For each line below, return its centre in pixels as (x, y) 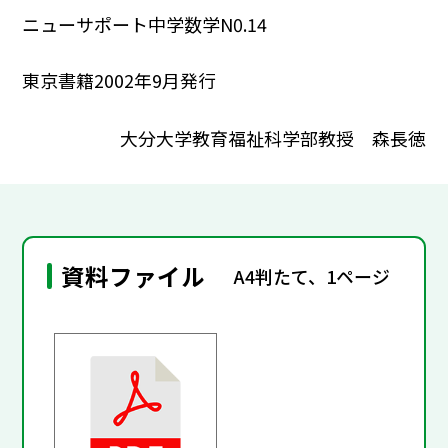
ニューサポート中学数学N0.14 (145, 24)
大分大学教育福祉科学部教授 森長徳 (272, 137)
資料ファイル (133, 276)
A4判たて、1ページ (312, 275)
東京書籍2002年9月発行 (119, 80)
